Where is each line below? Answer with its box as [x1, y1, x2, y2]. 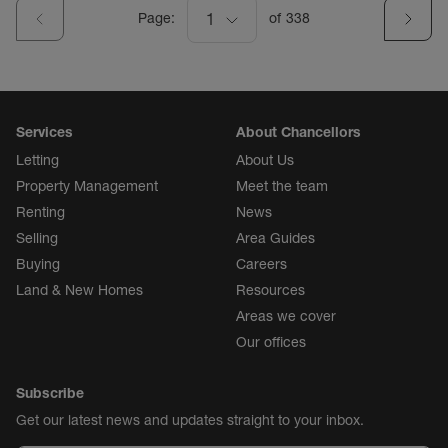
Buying [16, 254, 60, 273]
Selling [16, 228, 58, 247]
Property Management [16, 176, 158, 195]
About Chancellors [236, 122, 361, 141]
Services [16, 122, 73, 141]
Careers [236, 254, 287, 273]
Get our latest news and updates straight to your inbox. [16, 410, 364, 429]
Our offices [236, 332, 306, 351]
